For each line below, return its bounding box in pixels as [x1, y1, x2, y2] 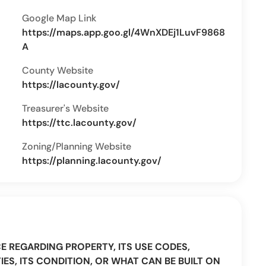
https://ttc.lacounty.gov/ [22, 116, 137, 129]
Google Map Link [22, 12, 97, 24]
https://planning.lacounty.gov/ [22, 154, 162, 167]
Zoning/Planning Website [22, 140, 132, 153]
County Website [22, 64, 94, 77]
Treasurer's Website [22, 102, 109, 115]
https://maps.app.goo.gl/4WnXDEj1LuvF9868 [22, 26, 226, 39]
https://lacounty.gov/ [22, 78, 121, 91]
